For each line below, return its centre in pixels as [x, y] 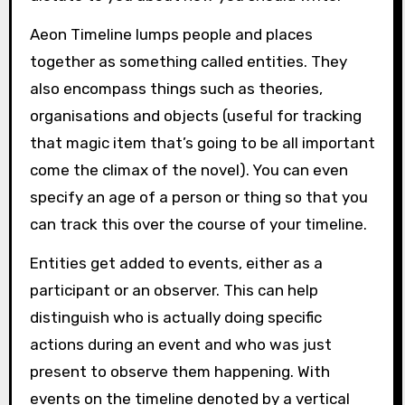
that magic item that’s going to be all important [202, 142]
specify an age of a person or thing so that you [198, 197]
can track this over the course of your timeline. [198, 224]
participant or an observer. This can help [174, 290]
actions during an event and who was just [180, 344]
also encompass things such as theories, [176, 88]
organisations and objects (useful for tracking [195, 115]
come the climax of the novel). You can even [188, 170]
